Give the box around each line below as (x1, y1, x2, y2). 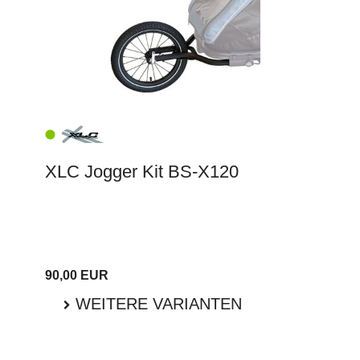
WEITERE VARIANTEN (71, 295, 242, 313)
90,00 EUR (45, 268, 108, 283)
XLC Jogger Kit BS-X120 (45, 162, 239, 182)
